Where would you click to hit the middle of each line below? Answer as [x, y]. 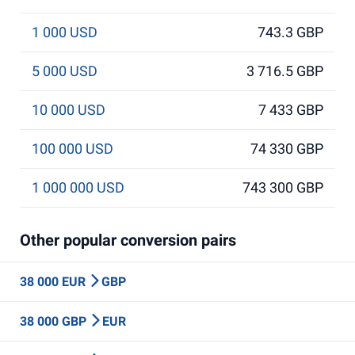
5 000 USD [65, 71]
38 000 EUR [54, 282]
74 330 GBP [287, 149]
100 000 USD [73, 149]
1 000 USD [65, 32]
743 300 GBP [283, 187]
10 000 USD [69, 110]
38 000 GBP [55, 321]
